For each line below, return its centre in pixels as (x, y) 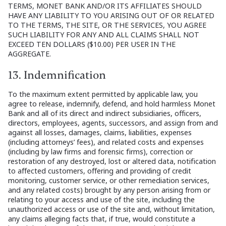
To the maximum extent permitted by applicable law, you (103, 94)
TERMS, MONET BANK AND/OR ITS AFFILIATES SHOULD (105, 6)
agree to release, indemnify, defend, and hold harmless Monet (112, 104)
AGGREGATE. (30, 54)
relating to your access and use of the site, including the (101, 200)
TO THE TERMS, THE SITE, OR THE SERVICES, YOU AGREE (107, 25)
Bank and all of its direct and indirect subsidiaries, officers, (105, 114)
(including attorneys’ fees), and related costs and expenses (106, 142)
